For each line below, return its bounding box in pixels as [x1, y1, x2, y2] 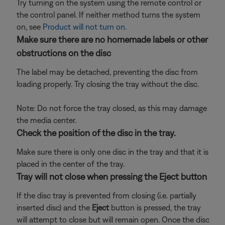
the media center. [17, 116, 76, 125]
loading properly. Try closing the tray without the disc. [17, 79, 199, 88]
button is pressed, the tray [109, 203, 201, 212]
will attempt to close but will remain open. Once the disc [17, 215, 209, 224]
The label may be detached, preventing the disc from [17, 67, 198, 76]
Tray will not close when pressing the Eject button [17, 171, 207, 182]
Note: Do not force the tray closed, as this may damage [17, 103, 207, 113]
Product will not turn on [43, 22, 125, 31]
